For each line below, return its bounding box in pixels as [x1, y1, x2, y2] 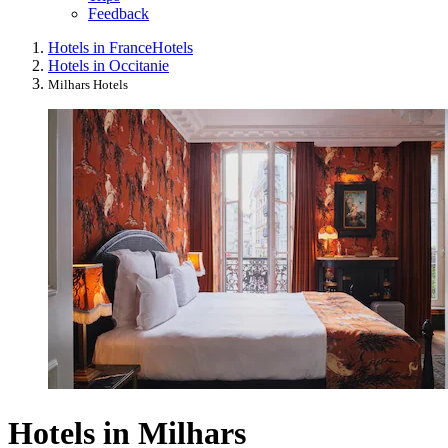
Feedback [88, 5, 149, 23]
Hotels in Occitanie [48, 57, 169, 75]
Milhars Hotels [48, 77, 128, 93]
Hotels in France [48, 39, 152, 57]
